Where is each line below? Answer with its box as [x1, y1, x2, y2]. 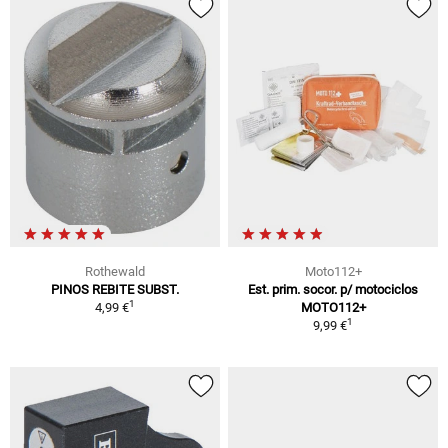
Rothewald [85, 264, 145, 280]
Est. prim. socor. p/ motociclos [248, 282, 418, 298]
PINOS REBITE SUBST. [51, 282, 179, 298]
